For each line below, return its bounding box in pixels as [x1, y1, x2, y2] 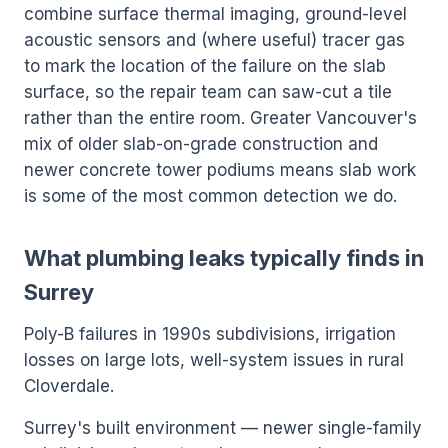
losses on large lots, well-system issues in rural [24, 350, 404, 370]
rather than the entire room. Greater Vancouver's [24, 108, 417, 128]
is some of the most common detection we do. [24, 186, 397, 206]
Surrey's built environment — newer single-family [24, 418, 422, 438]
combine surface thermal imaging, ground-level [24, 4, 407, 24]
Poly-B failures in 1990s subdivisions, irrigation [24, 324, 396, 344]
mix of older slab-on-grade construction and [24, 134, 378, 154]
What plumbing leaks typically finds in [24, 245, 424, 271]
